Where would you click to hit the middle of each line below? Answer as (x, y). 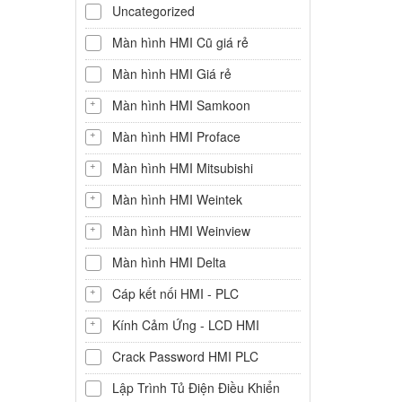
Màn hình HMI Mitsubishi (182, 168)
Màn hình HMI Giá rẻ (171, 74)
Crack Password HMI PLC (185, 356)
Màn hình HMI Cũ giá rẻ (180, 42)
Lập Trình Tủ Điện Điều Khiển (196, 388)
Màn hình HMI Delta (169, 262)
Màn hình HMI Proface (176, 136)
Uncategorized (153, 11)
